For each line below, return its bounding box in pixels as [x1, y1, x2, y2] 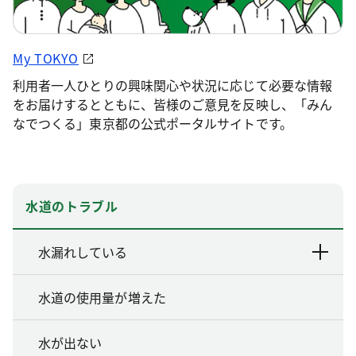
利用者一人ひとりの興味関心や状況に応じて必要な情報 [13, 75, 332, 95]
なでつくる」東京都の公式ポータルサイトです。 [13, 113, 292, 133]
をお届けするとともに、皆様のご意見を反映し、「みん [13, 94, 332, 114]
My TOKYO [13, 48, 79, 68]
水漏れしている [38, 242, 127, 261]
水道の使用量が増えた [38, 287, 166, 307]
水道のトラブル [25, 195, 118, 215]
